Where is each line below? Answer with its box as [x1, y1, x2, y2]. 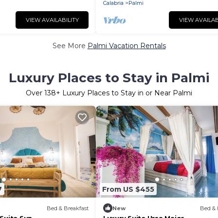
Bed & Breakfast [47, 204, 89, 212]
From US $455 [102, 184, 154, 194]
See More [52, 41, 88, 50]
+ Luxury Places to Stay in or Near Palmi [56, 89, 192, 97]
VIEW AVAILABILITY [25, 17, 79, 23]
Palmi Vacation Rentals [87, 41, 166, 50]
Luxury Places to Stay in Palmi [9, 70, 209, 86]
